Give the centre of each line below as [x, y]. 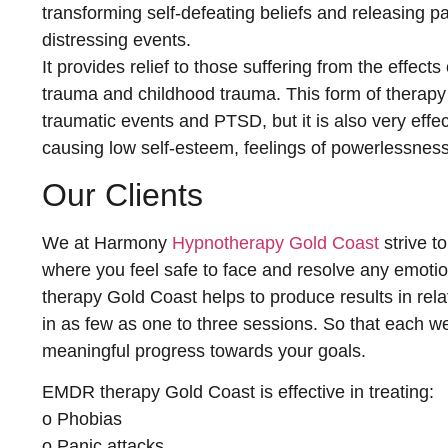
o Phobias [82, 419]
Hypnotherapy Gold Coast [275, 243]
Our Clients [122, 195]
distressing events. [116, 39]
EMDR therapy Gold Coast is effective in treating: [238, 392]
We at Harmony [107, 243]
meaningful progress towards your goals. [204, 351]
